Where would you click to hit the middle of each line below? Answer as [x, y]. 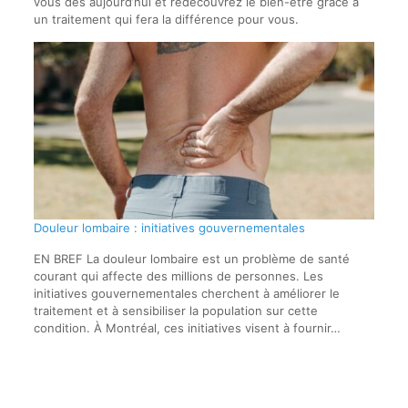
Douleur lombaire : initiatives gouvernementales [169, 228]
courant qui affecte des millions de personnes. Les [178, 276]
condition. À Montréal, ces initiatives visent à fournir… [187, 328]
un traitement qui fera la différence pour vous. [166, 19]
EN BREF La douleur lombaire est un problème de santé [191, 259]
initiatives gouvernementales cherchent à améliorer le [186, 294]
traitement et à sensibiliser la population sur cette [175, 311]
